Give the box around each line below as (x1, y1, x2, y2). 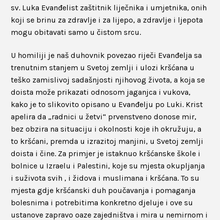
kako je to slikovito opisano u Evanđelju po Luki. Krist (11, 99, 203, 109)
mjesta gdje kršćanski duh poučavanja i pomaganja (11, 185, 196, 195)
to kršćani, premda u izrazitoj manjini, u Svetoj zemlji (11, 136, 204, 146)
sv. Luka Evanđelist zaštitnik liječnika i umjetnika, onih (11, 2, 207, 12)
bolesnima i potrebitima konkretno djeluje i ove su (11, 197, 193, 207)
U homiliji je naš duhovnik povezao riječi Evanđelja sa (11, 50, 202, 60)
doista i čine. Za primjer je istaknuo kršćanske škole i (11, 148, 201, 158)
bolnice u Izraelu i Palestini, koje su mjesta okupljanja (11, 161, 205, 170)
